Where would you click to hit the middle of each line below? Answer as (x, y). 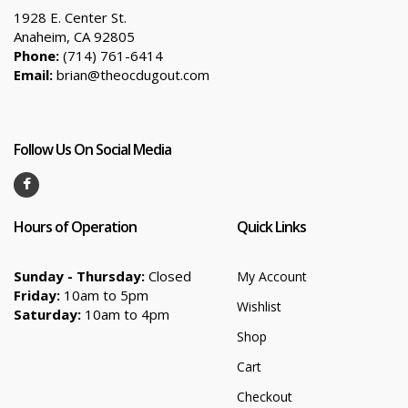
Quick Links (271, 227)
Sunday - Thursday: (79, 276)
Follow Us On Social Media (92, 150)
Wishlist (259, 307)
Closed (168, 276)
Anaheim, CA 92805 (74, 37)
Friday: (37, 296)
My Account (272, 277)
